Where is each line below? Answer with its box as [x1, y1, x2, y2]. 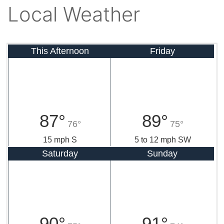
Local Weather [7, 1, 140, 26]
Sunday [147, 148, 177, 158]
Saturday [41, 148, 78, 158]
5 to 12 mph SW [134, 135, 191, 144]
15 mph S [43, 135, 77, 144]
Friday [149, 45, 175, 56]
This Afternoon [30, 45, 89, 56]
